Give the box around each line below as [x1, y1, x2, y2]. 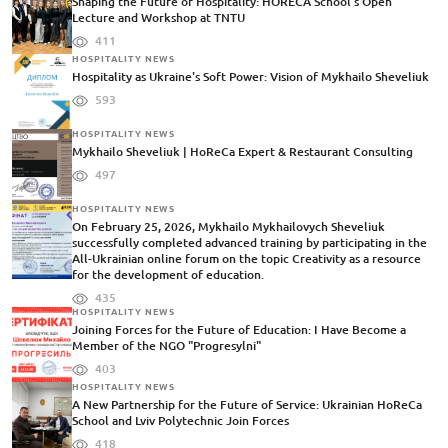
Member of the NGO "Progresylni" [72, 339, 261, 353]
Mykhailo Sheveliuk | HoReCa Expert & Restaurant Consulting [72, 145, 413, 159]
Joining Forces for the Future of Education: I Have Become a [72, 323, 406, 337]
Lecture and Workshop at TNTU [72, 11, 245, 25]
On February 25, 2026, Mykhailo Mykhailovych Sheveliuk [72, 220, 385, 234]
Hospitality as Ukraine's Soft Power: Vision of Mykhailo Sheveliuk [72, 70, 429, 84]
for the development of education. [72, 268, 264, 282]
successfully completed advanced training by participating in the [72, 236, 427, 250]
